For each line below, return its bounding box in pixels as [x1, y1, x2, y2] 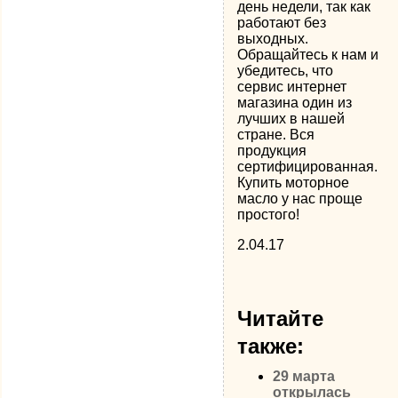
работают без [237, 15, 327, 30]
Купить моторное [237, 175, 350, 190]
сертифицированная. [237, 159, 378, 174]
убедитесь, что [237, 63, 334, 78]
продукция [237, 143, 307, 158]
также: [237, 334, 305, 358]
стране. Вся [237, 127, 315, 142]
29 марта [273, 369, 336, 384]
